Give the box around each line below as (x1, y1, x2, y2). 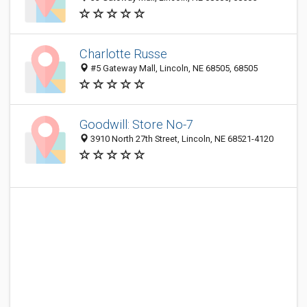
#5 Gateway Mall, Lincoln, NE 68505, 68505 (88, 63, 258, 74)
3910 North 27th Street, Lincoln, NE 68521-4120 (88, 134, 273, 145)
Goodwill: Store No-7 (79, 117, 193, 132)
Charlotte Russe (79, 47, 167, 62)
